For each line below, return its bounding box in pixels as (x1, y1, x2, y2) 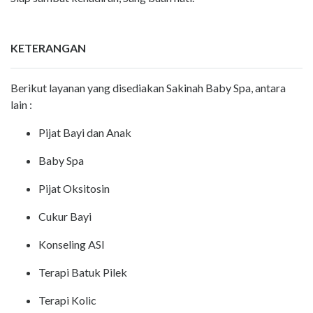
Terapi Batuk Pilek (38, 265, 127, 279)
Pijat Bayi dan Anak (38, 126, 131, 140)
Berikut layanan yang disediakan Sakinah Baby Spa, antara (10, 81, 286, 95)
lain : (10, 98, 32, 112)
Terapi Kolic (38, 293, 96, 307)
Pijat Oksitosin (38, 182, 110, 196)
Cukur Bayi (38, 210, 92, 224)
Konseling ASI (38, 238, 105, 252)
